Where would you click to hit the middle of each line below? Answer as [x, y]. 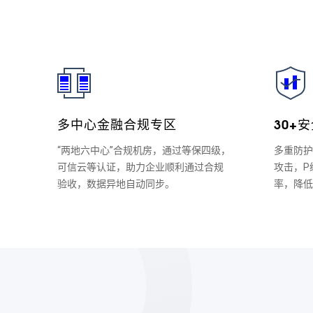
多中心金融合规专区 [117, 124]
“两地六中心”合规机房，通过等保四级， [144, 150]
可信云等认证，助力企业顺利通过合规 [140, 167]
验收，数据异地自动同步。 [116, 184]
